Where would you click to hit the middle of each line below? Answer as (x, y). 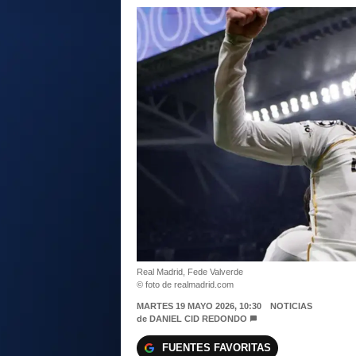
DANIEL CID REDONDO (198, 319)
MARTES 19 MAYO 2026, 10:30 (199, 306)
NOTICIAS (291, 306)
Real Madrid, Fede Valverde (190, 272)
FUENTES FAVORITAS (217, 348)
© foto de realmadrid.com (185, 285)
